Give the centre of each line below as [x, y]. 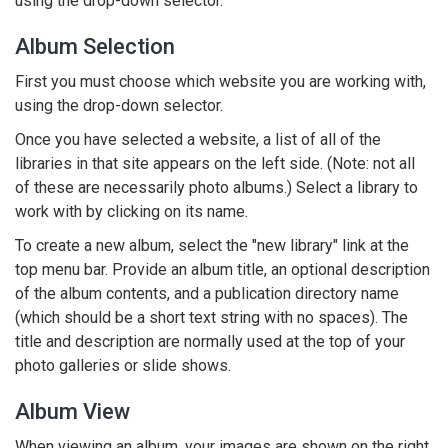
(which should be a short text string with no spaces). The [211, 317]
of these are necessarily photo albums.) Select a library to [216, 187]
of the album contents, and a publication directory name [207, 293]
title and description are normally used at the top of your [210, 341]
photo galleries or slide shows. [123, 365]
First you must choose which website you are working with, [220, 81]
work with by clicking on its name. [131, 211]
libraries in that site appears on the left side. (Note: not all [215, 163]
